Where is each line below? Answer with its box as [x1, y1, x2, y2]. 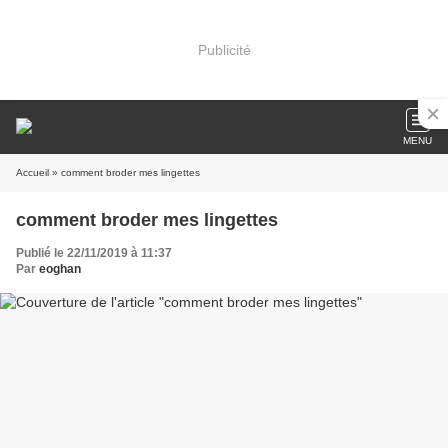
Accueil [16, 167, 49, 178]
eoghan [39, 262, 81, 276]
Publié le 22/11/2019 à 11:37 [16, 246, 172, 260]
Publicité [197, 41, 251, 58]
